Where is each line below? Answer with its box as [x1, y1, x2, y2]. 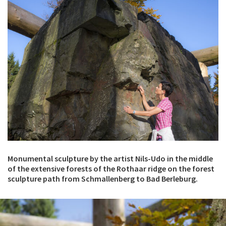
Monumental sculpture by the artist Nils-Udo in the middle [8, 153, 213, 164]
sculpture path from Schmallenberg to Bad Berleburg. [8, 174, 198, 184]
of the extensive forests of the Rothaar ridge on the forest [8, 163, 214, 174]
